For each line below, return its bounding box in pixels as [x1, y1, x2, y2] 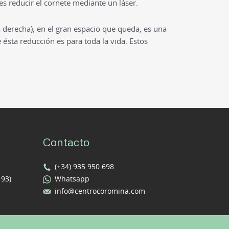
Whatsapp [55, 173, 90, 184]
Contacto [43, 134, 90, 149]
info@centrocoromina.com [55, 186, 146, 196]
